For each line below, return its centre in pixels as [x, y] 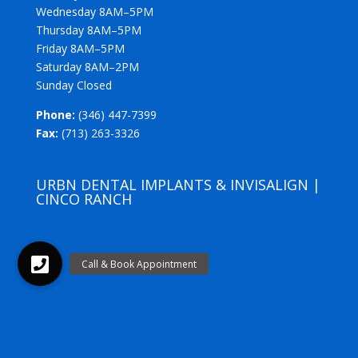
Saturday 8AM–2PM [87, 66]
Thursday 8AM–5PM [88, 30]
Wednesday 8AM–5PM [94, 11]
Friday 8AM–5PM [80, 48]
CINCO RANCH [84, 199]
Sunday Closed [74, 85]
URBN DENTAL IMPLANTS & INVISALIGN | [178, 184]
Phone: [55, 114]
